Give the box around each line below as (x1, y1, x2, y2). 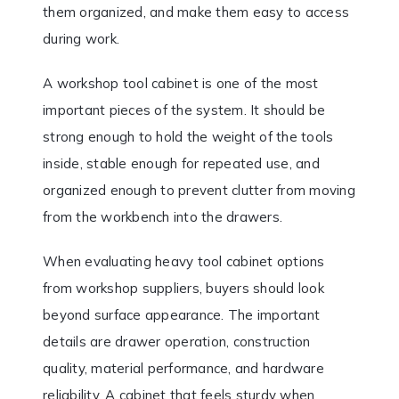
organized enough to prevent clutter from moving (43, 181, 355, 199)
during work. (43, 29, 119, 47)
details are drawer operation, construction (43, 332, 311, 350)
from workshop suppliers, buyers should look (43, 279, 324, 297)
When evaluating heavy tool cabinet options (43, 252, 325, 270)
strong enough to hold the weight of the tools (43, 127, 334, 145)
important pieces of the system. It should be (43, 101, 325, 118)
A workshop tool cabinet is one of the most (43, 74, 319, 92)
